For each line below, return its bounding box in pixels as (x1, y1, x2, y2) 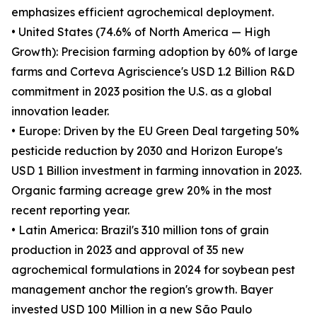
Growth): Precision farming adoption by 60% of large (11, 45, 298, 59)
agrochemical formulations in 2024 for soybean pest (11, 263, 295, 277)
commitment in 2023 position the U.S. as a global (11, 84, 272, 99)
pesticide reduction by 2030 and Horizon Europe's (11, 144, 282, 158)
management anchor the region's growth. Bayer (11, 282, 273, 297)
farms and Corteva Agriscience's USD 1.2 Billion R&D (11, 64, 294, 79)
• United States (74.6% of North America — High (11, 25, 270, 40)
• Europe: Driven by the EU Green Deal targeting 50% (11, 124, 299, 139)
